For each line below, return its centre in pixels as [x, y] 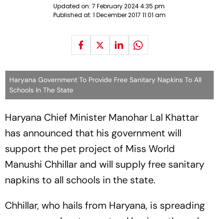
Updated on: [73, 6]
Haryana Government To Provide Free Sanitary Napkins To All [105, 80]
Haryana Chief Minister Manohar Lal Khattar [102, 117]
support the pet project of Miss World [90, 149]
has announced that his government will [93, 133]
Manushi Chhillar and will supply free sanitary [105, 164]
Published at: [73, 15]
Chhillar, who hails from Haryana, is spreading [105, 205]
